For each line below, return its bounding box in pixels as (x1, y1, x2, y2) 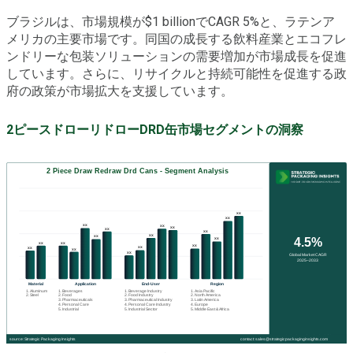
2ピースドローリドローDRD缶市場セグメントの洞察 (6, 122, 303, 138)
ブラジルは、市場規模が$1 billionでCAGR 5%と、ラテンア (6, 14, 335, 30)
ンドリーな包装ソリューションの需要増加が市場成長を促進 (6, 49, 347, 65)
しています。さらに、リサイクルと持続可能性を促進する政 (6, 66, 347, 82)
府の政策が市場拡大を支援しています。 (6, 84, 233, 99)
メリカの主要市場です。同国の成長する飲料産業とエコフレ (6, 32, 347, 47)
